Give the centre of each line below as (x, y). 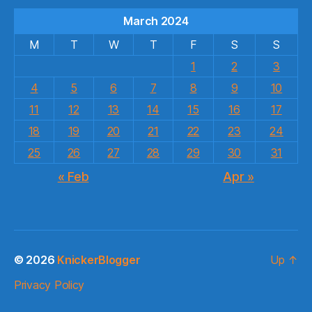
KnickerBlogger (99, 259)
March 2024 (156, 21)
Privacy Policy (49, 284)
